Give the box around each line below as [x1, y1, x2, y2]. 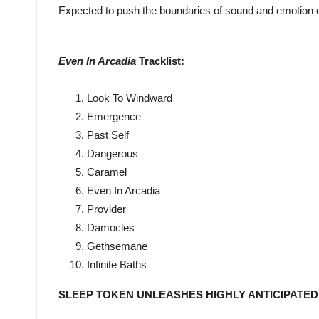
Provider [87, 203, 126, 216]
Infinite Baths [87, 258, 147, 271]
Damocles [87, 221, 135, 234]
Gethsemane [87, 240, 147, 253]
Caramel [87, 166, 127, 179]
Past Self [87, 129, 129, 142]
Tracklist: [139, 55, 184, 68]
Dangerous [87, 147, 138, 160]
